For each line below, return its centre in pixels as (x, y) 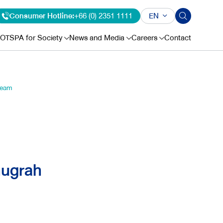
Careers (144, 38)
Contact (178, 38)
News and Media (97, 38)
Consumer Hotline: (42, 16)
